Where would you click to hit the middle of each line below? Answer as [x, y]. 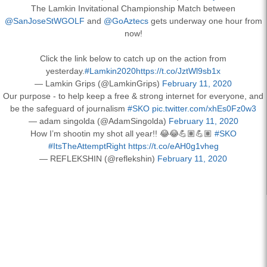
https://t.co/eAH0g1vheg [173, 146]
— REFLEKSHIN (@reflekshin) [98, 158]
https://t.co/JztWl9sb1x [178, 71]
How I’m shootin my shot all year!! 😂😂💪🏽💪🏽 [122, 133]
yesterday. [65, 71]
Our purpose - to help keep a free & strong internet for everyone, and [133, 96]
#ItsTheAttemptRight [87, 146]
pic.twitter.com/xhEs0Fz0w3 [204, 108]
